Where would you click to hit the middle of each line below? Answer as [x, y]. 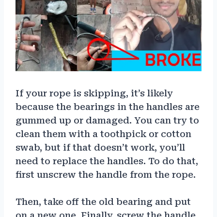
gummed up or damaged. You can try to [107, 120]
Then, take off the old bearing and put [103, 201]
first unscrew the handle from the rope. [106, 174]
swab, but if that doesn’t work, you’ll [100, 147]
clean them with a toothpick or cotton [103, 134]
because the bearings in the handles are [108, 107]
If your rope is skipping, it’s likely [94, 93]
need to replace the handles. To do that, [107, 161]
